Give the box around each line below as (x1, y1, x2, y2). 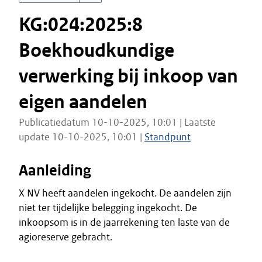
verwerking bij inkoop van (19, 64, 238, 88)
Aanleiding (19, 161, 91, 180)
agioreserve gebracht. (19, 230, 112, 243)
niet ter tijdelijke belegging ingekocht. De (19, 201, 197, 214)
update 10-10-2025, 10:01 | (19, 130, 144, 143)
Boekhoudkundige (19, 39, 174, 63)
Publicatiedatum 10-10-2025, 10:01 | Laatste (19, 116, 216, 129)
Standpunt (144, 130, 191, 143)
